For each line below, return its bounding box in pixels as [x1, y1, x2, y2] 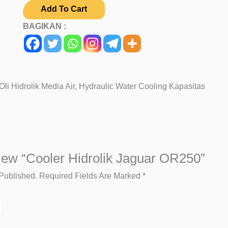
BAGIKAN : [22, 22, 66, 31]
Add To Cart [40, 5, 87, 14]
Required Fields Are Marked [39, 171, 142, 180]
